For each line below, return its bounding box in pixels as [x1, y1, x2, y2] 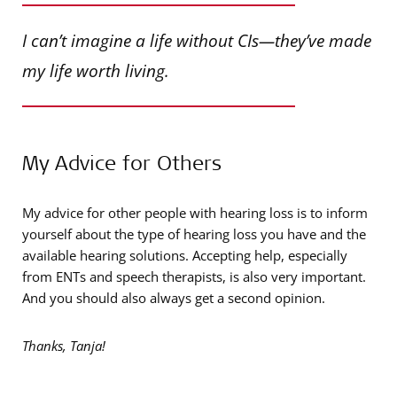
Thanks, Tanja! [22, 337, 105, 355]
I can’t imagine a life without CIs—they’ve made [22, 29, 371, 52]
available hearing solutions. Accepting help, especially [22, 246, 347, 265]
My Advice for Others [22, 149, 222, 176]
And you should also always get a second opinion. [22, 289, 325, 307]
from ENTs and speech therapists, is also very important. [22, 268, 366, 286]
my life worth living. [22, 59, 169, 82]
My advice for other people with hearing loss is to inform [22, 204, 368, 222]
